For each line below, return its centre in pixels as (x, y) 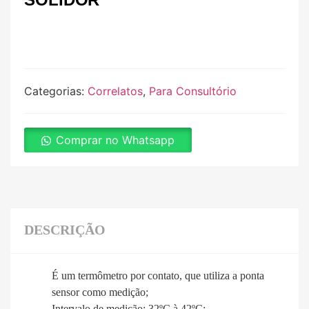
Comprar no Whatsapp (115, 140)
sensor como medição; (100, 292)
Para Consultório (193, 91)
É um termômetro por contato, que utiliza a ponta (158, 276)
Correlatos (115, 91)
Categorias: (56, 91)
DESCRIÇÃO (65, 230)
